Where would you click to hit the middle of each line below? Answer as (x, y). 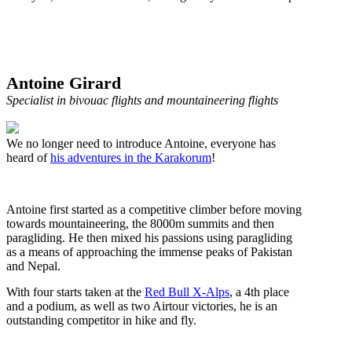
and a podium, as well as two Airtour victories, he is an (142, 306)
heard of (28, 158)
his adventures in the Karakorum (131, 158)
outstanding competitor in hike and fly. (101, 320)
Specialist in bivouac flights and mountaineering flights (142, 100)
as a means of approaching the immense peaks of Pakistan (149, 252)
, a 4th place (259, 292)
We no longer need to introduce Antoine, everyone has (141, 143)
